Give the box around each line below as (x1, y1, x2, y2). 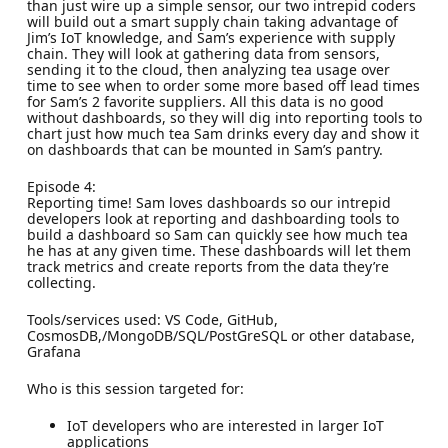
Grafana (26, 341, 81, 361)
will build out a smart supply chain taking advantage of (26, 11, 398, 31)
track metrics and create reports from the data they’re (26, 256, 389, 276)
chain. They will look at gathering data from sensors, (26, 43, 380, 63)
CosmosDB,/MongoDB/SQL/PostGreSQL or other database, (26, 325, 415, 345)
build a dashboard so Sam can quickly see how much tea (26, 224, 408, 244)
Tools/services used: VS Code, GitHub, (26, 309, 278, 329)
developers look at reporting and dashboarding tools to (26, 208, 399, 228)
